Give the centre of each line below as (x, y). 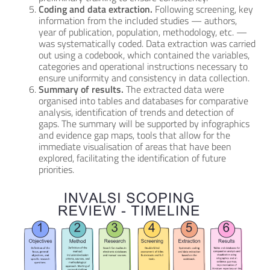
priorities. (56, 169)
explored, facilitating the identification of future (132, 158)
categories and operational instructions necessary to (143, 66)
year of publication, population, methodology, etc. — (143, 32)
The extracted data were (174, 89)
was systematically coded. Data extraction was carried (147, 43)
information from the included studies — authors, (138, 20)
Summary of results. (81, 89)
